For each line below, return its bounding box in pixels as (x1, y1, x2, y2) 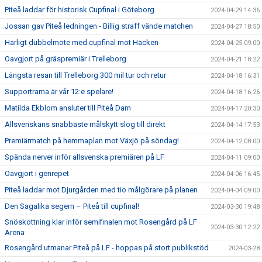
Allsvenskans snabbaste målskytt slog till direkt (5, 120, 166, 129)
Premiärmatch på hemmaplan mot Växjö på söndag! (5, 136, 179, 145)
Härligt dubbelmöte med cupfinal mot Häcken (5, 38, 158, 47)
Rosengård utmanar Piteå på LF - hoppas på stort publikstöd (5, 243, 209, 252)
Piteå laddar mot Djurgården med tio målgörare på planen (5, 185, 198, 194)
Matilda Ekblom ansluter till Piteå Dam (5, 104, 131, 112)
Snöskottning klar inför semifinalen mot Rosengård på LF (5, 218, 197, 226)
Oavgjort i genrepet (5, 169, 69, 178)
